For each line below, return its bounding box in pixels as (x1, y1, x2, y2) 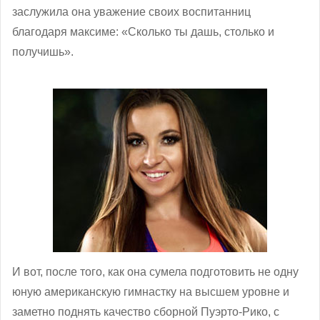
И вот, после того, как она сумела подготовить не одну (12, 265, 299, 278)
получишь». (12, 45, 74, 58)
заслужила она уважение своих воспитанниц (12, 5, 251, 18)
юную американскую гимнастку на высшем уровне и (12, 285, 289, 298)
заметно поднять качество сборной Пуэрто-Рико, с (12, 305, 279, 318)
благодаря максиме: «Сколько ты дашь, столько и (12, 25, 274, 38)
